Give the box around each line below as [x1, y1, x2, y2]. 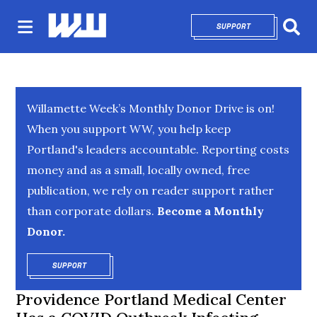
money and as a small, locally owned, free [27, 163, 250, 177]
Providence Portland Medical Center [16, 289, 287, 309]
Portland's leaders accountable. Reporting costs [27, 142, 290, 156]
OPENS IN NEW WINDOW [86, 260, 181, 271]
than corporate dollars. [27, 204, 155, 218]
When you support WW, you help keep [27, 122, 231, 136]
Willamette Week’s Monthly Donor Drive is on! [27, 101, 275, 115]
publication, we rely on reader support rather [27, 183, 275, 197]
